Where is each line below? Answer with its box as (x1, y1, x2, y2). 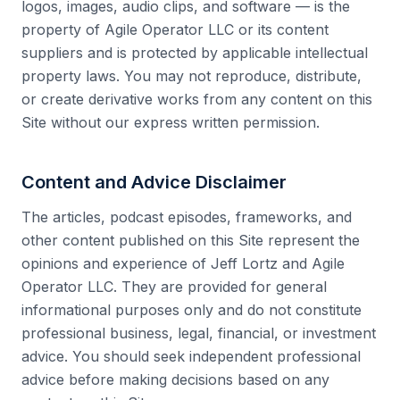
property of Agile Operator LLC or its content (21, 21, 329, 38)
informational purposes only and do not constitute (21, 301, 362, 319)
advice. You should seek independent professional (21, 347, 361, 365)
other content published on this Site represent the (21, 231, 360, 249)
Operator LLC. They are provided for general (21, 278, 327, 296)
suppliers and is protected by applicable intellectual (21, 44, 368, 62)
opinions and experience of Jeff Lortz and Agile (21, 254, 345, 272)
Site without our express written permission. (21, 113, 320, 131)
